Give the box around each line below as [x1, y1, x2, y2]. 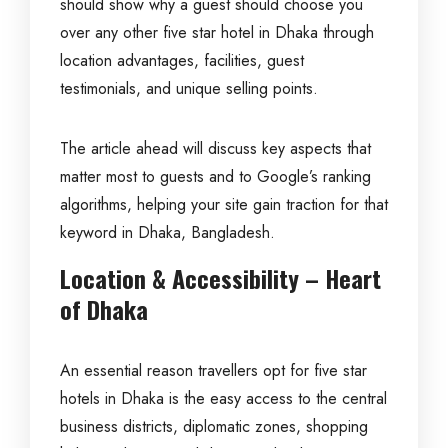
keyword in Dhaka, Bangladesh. [60, 221, 275, 244]
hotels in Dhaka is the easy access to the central [60, 387, 387, 410]
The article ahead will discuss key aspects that [60, 137, 371, 160]
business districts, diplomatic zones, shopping [60, 415, 368, 438]
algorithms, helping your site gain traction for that [60, 193, 388, 216]
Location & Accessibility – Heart [60, 260, 381, 296]
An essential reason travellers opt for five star [60, 359, 367, 382]
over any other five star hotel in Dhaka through [60, 21, 374, 44]
